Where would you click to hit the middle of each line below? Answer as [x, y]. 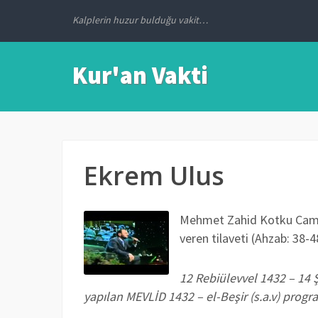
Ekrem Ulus [154, 176]
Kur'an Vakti [140, 75]
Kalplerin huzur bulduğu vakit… [140, 20]
